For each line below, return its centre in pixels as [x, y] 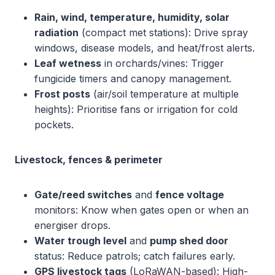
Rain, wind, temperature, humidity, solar [132, 17]
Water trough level [80, 241]
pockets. [54, 125]
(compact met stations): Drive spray [163, 33]
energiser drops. [72, 225]
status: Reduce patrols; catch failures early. [135, 256]
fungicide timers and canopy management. [133, 79]
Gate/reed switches [83, 195]
